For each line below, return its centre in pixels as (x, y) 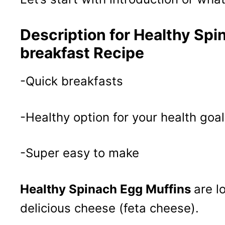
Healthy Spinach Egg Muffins (107, 189)
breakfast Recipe (82, 53)
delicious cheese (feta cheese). (109, 208)
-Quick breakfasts (73, 81)
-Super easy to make (80, 153)
